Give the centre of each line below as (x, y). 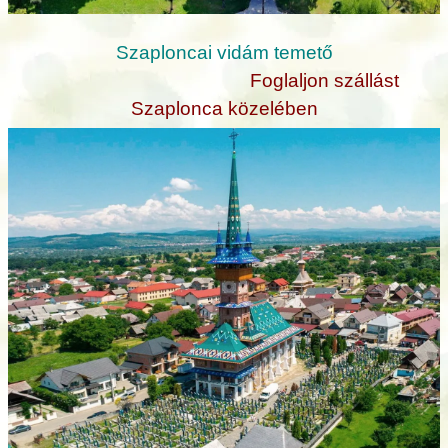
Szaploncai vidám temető (224, 52)
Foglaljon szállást (324, 80)
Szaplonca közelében (224, 108)
